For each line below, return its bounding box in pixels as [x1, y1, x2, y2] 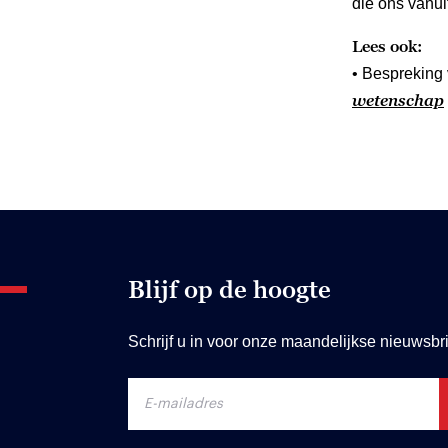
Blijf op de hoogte [128, 274, 331, 304]
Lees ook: [352, 36, 422, 55]
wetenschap [352, 90, 444, 109]
